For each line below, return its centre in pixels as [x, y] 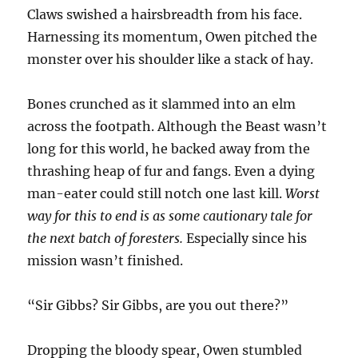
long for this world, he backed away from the [169, 149]
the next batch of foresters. [105, 239]
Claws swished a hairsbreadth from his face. [165, 15]
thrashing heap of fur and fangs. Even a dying [171, 171]
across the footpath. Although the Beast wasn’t [177, 127]
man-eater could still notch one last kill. [157, 194]
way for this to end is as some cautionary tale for [170, 216]
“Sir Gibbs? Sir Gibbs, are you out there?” [158, 306]
